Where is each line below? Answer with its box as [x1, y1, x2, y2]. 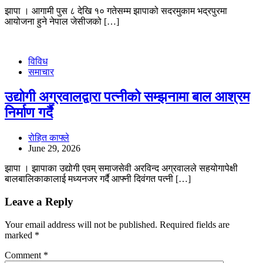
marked [5, 230, 35, 240]
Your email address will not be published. [5, 219, 157, 230]
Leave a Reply [5, 195, 73, 208]
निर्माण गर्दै [5, 105, 53, 121]
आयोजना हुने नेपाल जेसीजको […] [5, 16, 119, 27]
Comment [5, 249, 43, 260]
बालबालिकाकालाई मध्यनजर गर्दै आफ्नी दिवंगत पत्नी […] [5, 174, 191, 184]
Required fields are [160, 219, 230, 230]
